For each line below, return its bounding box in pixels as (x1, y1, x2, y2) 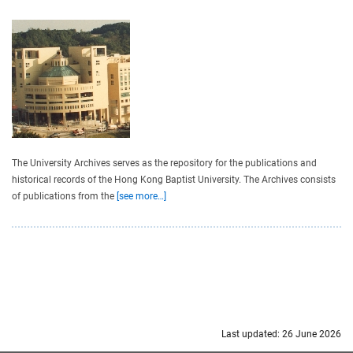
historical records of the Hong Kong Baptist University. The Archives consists (12, 174, 336, 186)
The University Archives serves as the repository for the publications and (12, 158, 317, 169)
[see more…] (117, 191, 166, 203)
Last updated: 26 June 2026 (221, 329, 341, 340)
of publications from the (12, 191, 117, 203)
